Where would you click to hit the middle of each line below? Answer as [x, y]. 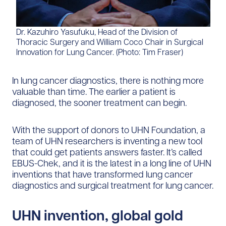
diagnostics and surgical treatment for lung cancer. [113, 185]
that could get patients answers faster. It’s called [107, 152]
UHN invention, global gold [98, 215]
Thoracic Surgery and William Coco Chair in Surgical [109, 42]
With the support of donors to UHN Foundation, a [109, 130]
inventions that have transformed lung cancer [102, 174]
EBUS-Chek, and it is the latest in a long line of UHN [112, 163]
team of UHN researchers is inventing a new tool [107, 141]
